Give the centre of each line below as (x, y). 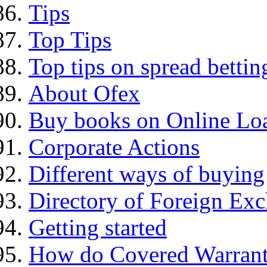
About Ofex (84, 94)
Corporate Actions (114, 147)
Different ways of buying (147, 174)
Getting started (98, 228)
